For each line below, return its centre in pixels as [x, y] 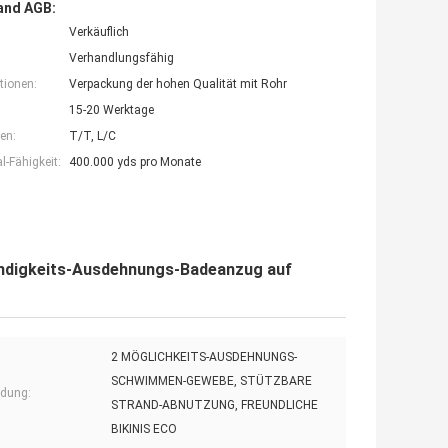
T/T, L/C [92, 136]
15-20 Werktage [111, 110]
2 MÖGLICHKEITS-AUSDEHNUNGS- [204, 357]
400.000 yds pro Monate [135, 162]
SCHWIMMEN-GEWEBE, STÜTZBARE [211, 381]
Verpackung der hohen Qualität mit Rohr [178, 84]
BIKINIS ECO [144, 429]
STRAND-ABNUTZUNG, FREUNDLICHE [214, 405]
